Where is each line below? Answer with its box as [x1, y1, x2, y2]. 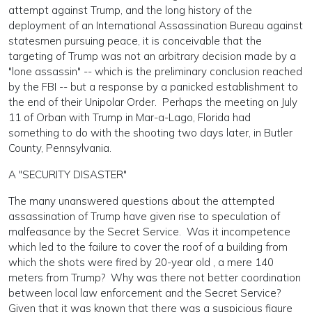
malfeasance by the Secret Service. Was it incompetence [8, 225, 290, 238]
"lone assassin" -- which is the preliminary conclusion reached [8, 65, 302, 78]
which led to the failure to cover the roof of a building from [8, 240, 288, 253]
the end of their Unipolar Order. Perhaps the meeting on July [8, 95, 297, 109]
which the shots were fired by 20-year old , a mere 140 [8, 256, 274, 269]
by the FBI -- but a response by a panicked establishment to [8, 80, 298, 93]
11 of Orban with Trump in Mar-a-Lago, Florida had [8, 111, 251, 124]
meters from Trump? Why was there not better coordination [8, 271, 301, 284]
